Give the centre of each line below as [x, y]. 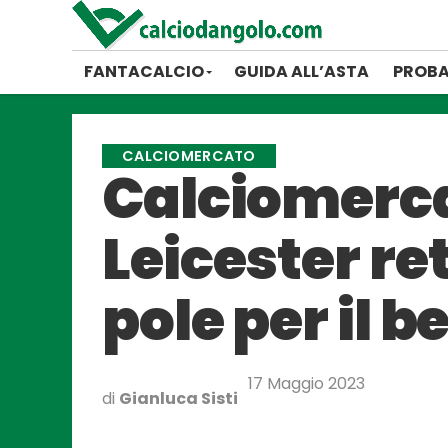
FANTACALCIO [144, 71]
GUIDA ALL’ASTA [301, 71]
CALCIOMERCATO [189, 156]
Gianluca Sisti [178, 398]
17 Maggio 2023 [306, 383]
